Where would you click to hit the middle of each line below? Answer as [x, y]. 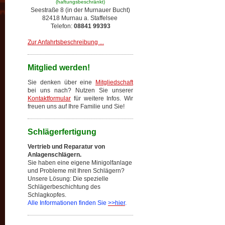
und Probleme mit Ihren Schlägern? [76, 171]
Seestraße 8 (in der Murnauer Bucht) [80, 10]
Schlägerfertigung [62, 132]
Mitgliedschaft [114, 82]
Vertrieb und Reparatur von [66, 147]
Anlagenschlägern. [54, 155]
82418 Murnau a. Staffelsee [80, 18]
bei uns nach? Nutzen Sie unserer [80, 90]
